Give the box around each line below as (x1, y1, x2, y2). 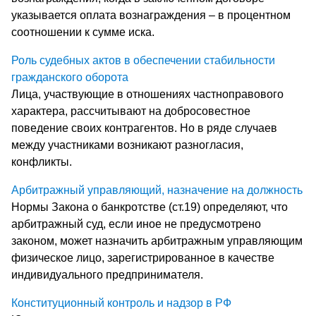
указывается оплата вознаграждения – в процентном (11, 8, 291, 21)
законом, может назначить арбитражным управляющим (11, 234, 303, 247)
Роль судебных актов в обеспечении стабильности (11, 54, 275, 66)
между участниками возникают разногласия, (11, 138, 243, 151)
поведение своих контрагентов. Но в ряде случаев (11, 121, 277, 134)
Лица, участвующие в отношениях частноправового (11, 87, 284, 100)
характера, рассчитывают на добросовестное (11, 104, 250, 117)
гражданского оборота (11, 71, 128, 83)
